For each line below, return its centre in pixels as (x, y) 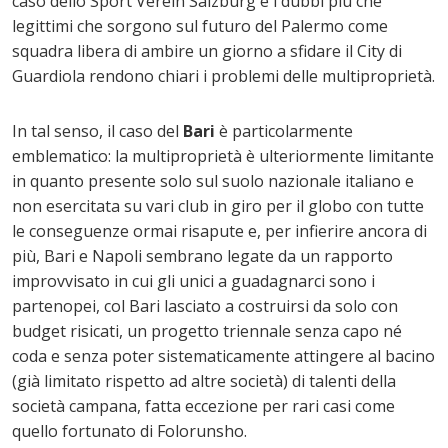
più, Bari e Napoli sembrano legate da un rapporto (202, 256)
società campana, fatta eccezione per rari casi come (203, 406)
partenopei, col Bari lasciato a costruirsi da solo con (205, 306)
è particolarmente (284, 131)
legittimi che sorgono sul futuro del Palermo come (200, 26)
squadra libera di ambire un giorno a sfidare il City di (207, 51)
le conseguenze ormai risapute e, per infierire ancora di (219, 231)
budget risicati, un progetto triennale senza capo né (207, 331)
